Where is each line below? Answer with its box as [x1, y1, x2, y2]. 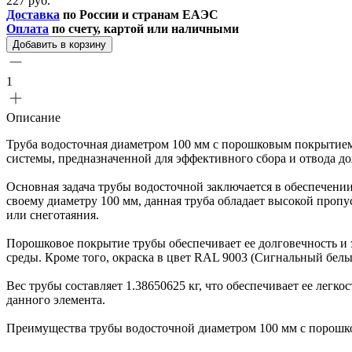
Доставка [6, 7, 60, 21]
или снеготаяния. [6, 207, 99, 222]
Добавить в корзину [13, 38, 106, 50]
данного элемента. [6, 292, 105, 306]
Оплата [6, 21, 49, 35]
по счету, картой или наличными [49, 21, 239, 35]
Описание [6, 110, 60, 124]
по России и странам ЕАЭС [60, 7, 218, 21]
